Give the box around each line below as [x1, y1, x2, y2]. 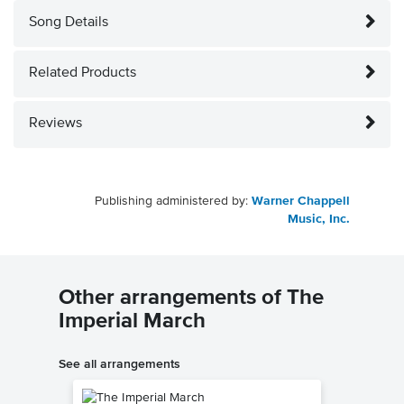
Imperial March [59, 310, 206, 333]
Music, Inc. [288, 213, 350, 226]
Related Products [29, 66, 136, 81]
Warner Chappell [252, 195, 350, 208]
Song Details [29, 15, 108, 31]
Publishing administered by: [95, 195, 252, 208]
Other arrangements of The [59, 287, 324, 309]
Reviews [29, 116, 82, 132]
